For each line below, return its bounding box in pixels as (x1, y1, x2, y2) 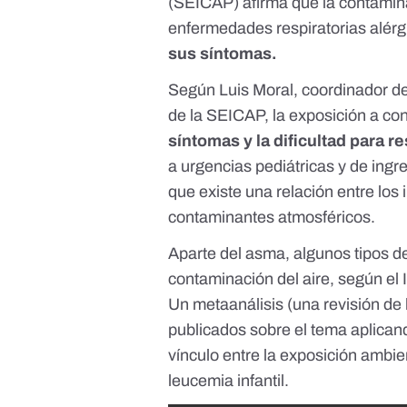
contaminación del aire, (168, 270, 339, 289)
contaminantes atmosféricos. (168, 208, 376, 227)
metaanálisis (193, 295, 284, 314)
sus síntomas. (168, 45, 282, 64)
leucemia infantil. (168, 372, 290, 391)
